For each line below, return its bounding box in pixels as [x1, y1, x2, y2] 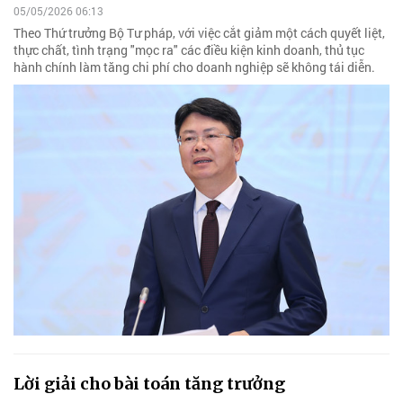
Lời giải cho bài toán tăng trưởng [13, 373, 285, 395]
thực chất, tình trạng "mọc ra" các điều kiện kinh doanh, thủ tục [13, 41, 364, 59]
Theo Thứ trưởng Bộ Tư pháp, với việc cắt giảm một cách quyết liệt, [13, 24, 385, 42]
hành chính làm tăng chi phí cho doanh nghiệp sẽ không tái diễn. [13, 58, 375, 76]
